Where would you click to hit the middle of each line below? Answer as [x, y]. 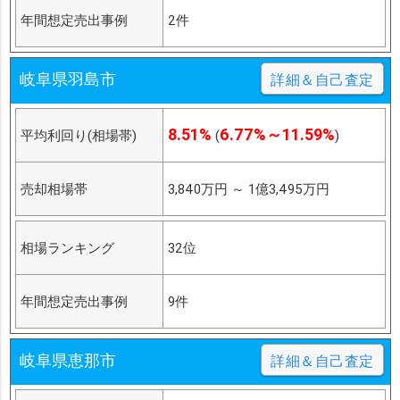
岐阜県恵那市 [67, 361]
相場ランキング [67, 248]
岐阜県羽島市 [67, 79]
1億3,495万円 [288, 189]
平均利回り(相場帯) [78, 136]
